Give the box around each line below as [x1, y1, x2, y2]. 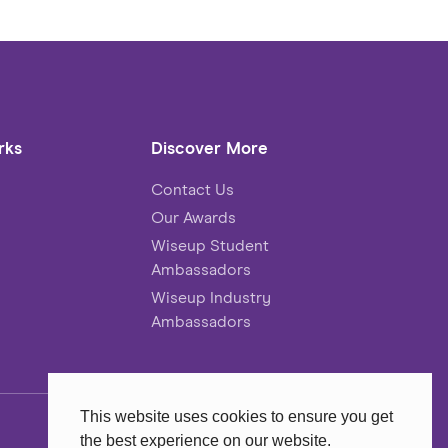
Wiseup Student [151, 238, 270, 255]
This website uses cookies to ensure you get [80, 408, 393, 426]
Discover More [151, 141, 269, 159]
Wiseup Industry [151, 290, 272, 307]
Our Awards [151, 210, 237, 227]
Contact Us [151, 182, 235, 199]
